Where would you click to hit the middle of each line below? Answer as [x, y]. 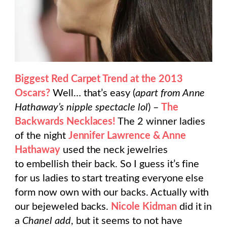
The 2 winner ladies [160, 121]
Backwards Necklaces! [65, 121]
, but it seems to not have [126, 221]
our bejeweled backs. [62, 206]
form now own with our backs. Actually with [112, 192]
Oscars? [32, 93]
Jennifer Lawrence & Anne [127, 136]
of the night [42, 136]
